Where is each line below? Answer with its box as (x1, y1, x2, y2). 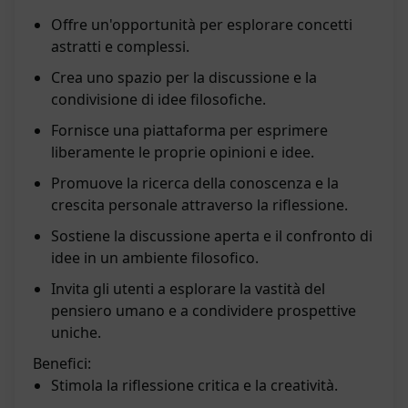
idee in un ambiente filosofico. (51, 248, 259, 269)
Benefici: (33, 353, 91, 374)
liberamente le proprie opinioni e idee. (51, 142, 314, 163)
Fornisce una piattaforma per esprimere (51, 120, 328, 141)
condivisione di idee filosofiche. (51, 89, 266, 110)
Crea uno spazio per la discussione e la (51, 67, 317, 88)
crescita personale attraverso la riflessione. (51, 195, 348, 216)
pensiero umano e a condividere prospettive (51, 301, 356, 321)
